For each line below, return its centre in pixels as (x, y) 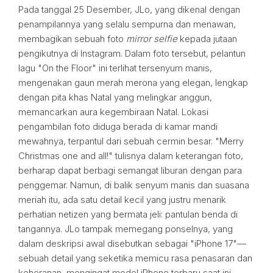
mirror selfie (152, 39)
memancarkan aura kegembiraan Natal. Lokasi (113, 112)
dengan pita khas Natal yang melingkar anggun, (115, 97)
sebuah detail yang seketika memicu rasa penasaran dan (135, 258)
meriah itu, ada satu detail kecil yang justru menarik (122, 200)
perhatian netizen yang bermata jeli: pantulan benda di (128, 214)
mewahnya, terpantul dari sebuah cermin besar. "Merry (131, 141)
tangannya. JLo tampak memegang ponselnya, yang (126, 229)
